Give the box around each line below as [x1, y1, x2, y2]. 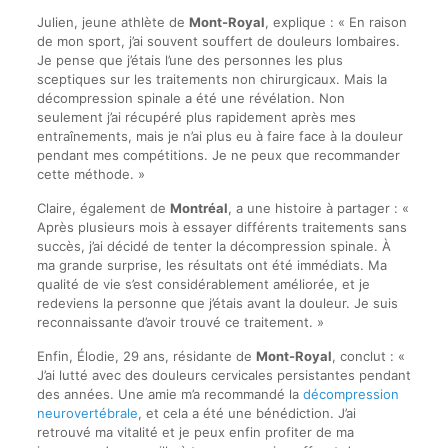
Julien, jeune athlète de [36, 14, 189, 30]
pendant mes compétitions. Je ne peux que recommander [36, 147, 400, 163]
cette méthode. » [36, 166, 145, 182]
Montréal [169, 200, 228, 216]
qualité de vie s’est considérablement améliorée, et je [36, 276, 370, 292]
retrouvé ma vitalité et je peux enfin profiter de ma [36, 424, 354, 440]
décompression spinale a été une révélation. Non [36, 90, 345, 106]
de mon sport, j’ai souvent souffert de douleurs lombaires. [36, 33, 400, 49]
